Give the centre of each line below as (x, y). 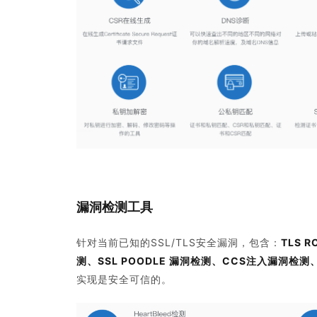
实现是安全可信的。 (124, 279)
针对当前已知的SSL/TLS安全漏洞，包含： (179, 243)
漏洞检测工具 (115, 207)
